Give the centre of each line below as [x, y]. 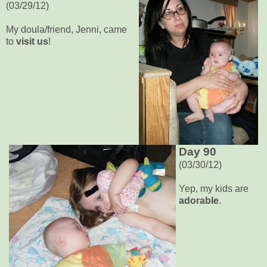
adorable [199, 200]
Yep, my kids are [214, 188]
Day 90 [198, 151]
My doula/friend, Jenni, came [66, 29]
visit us [32, 41]
